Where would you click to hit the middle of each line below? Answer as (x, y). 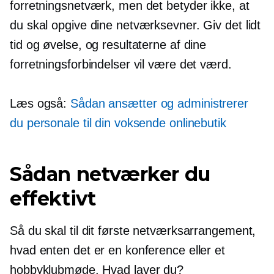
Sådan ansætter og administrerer (159, 103)
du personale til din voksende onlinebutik (118, 123)
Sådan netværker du (110, 174)
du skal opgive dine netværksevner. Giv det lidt (135, 25)
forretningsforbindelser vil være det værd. (121, 64)
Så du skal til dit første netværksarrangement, (133, 231)
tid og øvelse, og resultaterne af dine (108, 45)
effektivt (53, 198)
